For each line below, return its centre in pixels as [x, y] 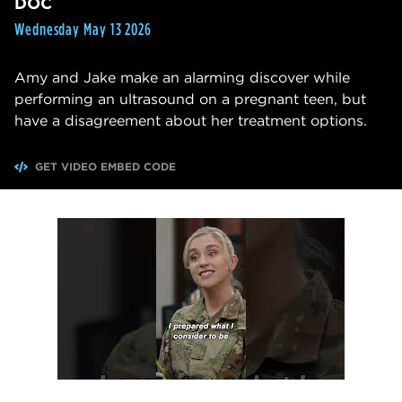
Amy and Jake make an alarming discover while [182, 78]
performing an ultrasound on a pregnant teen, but [190, 100]
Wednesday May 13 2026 [83, 30]
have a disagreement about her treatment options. [191, 121]
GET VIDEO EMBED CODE [105, 167]
